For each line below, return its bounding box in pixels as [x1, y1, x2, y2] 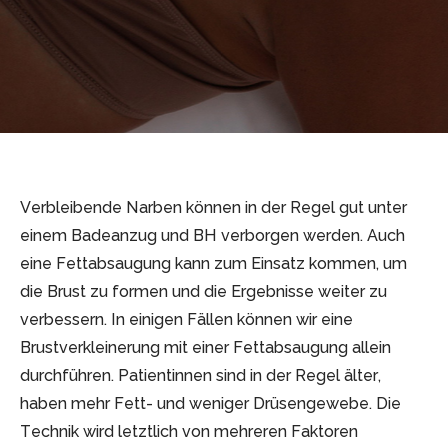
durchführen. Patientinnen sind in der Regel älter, [20, 366, 381, 386]
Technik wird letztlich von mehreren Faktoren [20, 422, 358, 442]
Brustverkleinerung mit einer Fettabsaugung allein [20, 338, 391, 358]
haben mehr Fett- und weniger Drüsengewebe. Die [20, 394, 401, 414]
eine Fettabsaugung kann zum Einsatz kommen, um [20, 254, 407, 274]
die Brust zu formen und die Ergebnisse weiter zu [20, 282, 387, 302]
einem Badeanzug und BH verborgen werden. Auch [20, 226, 405, 246]
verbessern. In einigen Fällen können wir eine [20, 310, 353, 330]
